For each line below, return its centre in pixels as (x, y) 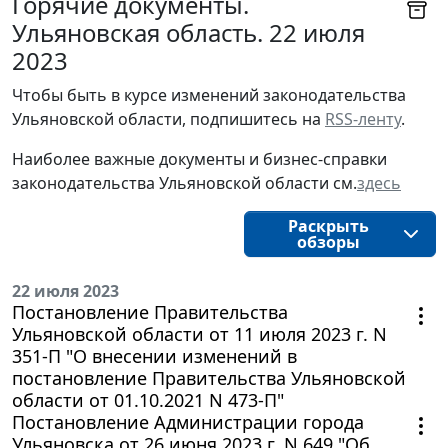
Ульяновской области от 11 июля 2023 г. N (199, 333)
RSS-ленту (363, 118)
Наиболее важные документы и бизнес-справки (199, 158)
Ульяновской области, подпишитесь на (168, 118)
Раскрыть (328, 225)
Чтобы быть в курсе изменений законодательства (209, 94)
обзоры (328, 241)
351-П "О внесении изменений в (154, 355)
